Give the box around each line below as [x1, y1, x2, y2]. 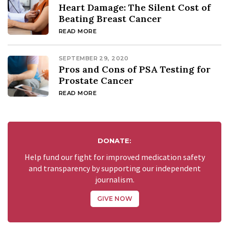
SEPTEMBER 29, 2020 [59, 55, 129, 62]
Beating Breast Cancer [59, 13, 162, 25]
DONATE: [98, 136, 131, 145]
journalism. [95, 175, 134, 186]
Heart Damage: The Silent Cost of [59, 2, 211, 14]
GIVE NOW [97, 195, 132, 203]
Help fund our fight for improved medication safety [24, 152, 205, 163]
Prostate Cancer [59, 75, 133, 87]
